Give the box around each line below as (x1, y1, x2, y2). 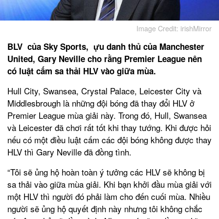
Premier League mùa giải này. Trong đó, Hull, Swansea (7, 109, 207, 121)
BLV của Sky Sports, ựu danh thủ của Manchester (7, 40, 204, 52)
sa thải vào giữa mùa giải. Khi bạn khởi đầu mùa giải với (7, 177, 212, 190)
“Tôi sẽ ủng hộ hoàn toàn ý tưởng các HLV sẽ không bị (7, 165, 205, 178)
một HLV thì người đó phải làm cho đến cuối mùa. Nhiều (7, 190, 210, 202)
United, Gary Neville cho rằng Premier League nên (7, 52, 202, 65)
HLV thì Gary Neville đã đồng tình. (7, 145, 131, 158)
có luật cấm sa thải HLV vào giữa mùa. (7, 65, 156, 77)
